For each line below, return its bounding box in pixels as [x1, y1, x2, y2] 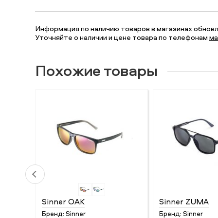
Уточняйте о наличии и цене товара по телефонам [35, 32, 209, 42]
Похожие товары [35, 59, 158, 81]
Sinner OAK [42, 196, 85, 207]
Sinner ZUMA [159, 196, 209, 207]
